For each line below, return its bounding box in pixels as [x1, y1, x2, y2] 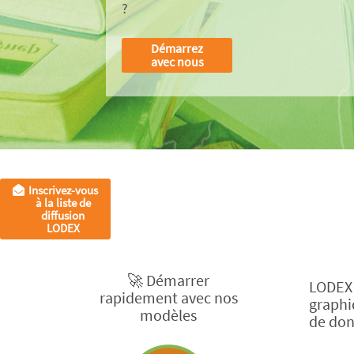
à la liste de [35, 194, 91, 210]
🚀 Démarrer [127, 270, 210, 291]
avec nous [150, 54, 204, 70]
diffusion [41, 207, 85, 223]
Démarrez [151, 40, 204, 57]
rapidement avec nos [99, 288, 238, 308]
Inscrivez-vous [28, 182, 98, 198]
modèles [140, 305, 198, 326]
